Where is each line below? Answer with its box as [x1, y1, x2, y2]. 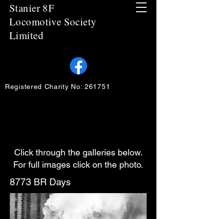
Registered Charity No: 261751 [5, 83, 112, 90]
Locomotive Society [9, 15, 97, 28]
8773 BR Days [10, 176, 71, 187]
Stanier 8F [9, 1, 55, 15]
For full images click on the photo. [13, 159, 143, 170]
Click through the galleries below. [14, 147, 143, 157]
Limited [9, 28, 44, 42]
